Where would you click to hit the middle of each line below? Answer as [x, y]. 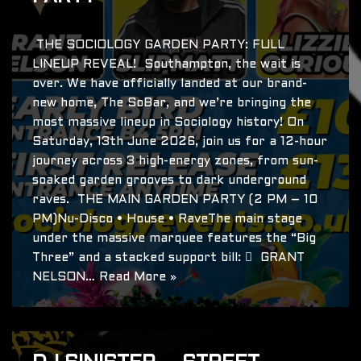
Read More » [138, 278]
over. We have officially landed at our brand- [170, 84]
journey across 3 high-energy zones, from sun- [175, 162]
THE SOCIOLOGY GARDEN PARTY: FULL [158, 46]
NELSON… [66, 278]
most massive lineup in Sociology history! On [168, 123]
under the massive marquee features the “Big [174, 239]
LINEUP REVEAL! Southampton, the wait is [166, 65]
